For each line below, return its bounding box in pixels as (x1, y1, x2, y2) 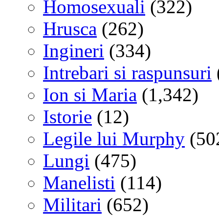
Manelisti (43, 172, 115, 193)
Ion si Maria (43, 84, 137, 105)
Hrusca (43, 18, 97, 39)
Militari (43, 194, 102, 215)
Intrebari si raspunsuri (43, 62, 212, 83)
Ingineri (43, 40, 104, 61)
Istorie (43, 106, 92, 127)
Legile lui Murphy (43, 128, 185, 149)
